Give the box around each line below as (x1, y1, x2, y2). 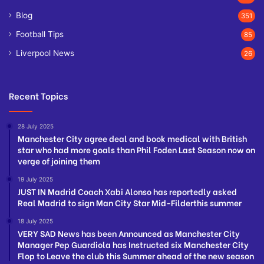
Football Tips (16, 29, 64, 39)
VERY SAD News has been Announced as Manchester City (18, 227, 240, 240)
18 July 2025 (18, 217, 53, 225)
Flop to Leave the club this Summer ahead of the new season (18, 249, 254, 262)
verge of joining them (18, 154, 100, 167)
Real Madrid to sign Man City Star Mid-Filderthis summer (18, 196, 242, 209)
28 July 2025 (18, 123, 54, 130)
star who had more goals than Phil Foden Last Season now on (18, 143, 255, 156)
